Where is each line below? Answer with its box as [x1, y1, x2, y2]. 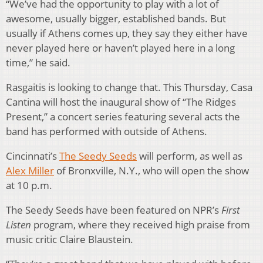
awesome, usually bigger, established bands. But [6, 11, 226, 25]
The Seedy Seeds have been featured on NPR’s [6, 203, 221, 217]
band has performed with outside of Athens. [6, 124, 207, 138]
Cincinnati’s [6, 149, 59, 163]
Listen [6, 217, 31, 231]
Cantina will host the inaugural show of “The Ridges [6, 95, 236, 109]
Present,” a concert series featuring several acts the [6, 109, 240, 123]
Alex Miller [6, 163, 54, 177]
